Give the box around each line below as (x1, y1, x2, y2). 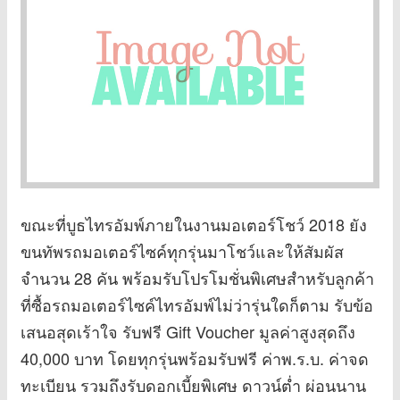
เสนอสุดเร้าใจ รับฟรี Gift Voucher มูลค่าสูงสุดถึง (21, 320, 355, 344)
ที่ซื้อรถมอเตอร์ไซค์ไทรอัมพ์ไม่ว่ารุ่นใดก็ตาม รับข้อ (21, 293, 373, 317)
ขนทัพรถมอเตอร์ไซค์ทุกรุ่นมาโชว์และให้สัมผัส (21, 239, 344, 263)
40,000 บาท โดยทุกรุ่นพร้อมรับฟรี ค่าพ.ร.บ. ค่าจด (21, 346, 369, 371)
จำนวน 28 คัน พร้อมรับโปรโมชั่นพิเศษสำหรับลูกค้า (21, 266, 374, 290)
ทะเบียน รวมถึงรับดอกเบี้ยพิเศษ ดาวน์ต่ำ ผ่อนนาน (21, 373, 366, 397)
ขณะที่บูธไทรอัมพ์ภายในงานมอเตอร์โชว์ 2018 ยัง (21, 212, 367, 237)
